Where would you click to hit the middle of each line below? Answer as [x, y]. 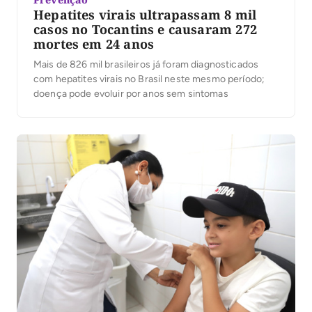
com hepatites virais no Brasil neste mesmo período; [149, 79]
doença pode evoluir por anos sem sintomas [131, 93]
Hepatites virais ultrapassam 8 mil [145, 14]
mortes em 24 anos [94, 44]
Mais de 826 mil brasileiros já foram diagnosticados [146, 64]
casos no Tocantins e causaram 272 [145, 29]
